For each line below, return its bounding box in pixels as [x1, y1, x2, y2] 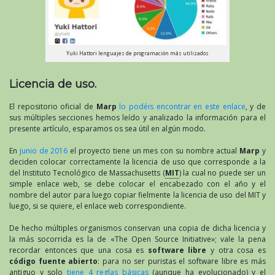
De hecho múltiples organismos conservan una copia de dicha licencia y [9, 223, 266, 234]
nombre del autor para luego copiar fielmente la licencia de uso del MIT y [9, 190, 266, 201]
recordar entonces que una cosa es [9, 245, 148, 256]
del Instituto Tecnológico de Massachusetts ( [9, 168, 165, 179]
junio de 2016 [19, 145, 68, 157]
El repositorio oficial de [9, 101, 96, 112]
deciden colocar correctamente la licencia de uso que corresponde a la [9, 157, 266, 168]
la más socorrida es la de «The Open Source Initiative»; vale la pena [9, 234, 266, 245]
